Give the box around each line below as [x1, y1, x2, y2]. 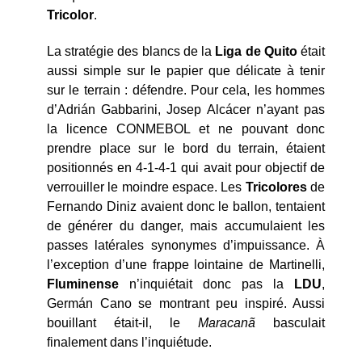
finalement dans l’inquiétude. [47, 335, 212, 349]
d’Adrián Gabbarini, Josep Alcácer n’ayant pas [47, 102, 325, 116]
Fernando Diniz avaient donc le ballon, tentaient [47, 199, 325, 213]
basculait [255, 315, 325, 330]
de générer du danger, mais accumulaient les [47, 218, 325, 233]
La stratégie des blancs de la [47, 44, 216, 58]
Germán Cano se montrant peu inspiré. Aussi [47, 296, 325, 310]
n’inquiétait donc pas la [119, 276, 294, 291]
